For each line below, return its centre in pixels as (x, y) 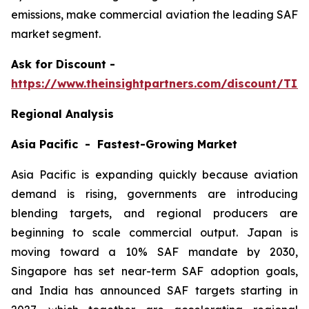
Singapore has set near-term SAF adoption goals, (154, 271)
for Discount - (73, 64)
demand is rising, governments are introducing (154, 193)
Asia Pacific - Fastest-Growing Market (124, 144)
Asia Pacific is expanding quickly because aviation (154, 174)
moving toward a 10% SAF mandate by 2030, (154, 251)
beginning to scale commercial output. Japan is (154, 232)
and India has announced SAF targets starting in (154, 290)
